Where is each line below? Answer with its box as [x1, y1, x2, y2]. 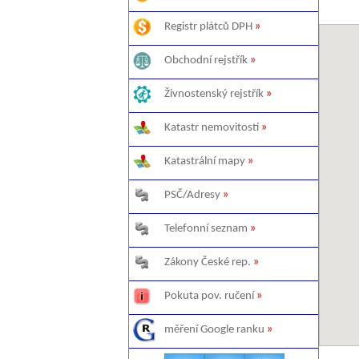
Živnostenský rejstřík [164, 88, 264, 100]
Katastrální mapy [164, 155, 245, 167]
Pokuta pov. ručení [164, 290, 254, 302]
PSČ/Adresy [164, 189, 220, 201]
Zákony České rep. [164, 256, 251, 268]
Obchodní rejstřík [164, 54, 248, 67]
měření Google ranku [164, 324, 264, 336]
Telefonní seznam [164, 223, 248, 235]
